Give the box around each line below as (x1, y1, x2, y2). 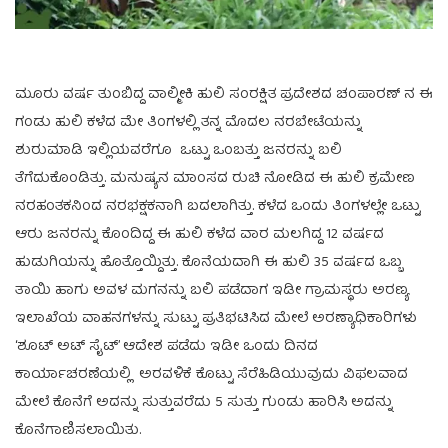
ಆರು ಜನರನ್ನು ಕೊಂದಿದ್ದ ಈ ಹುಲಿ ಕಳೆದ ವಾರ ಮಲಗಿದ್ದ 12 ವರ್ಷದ (15, 222, 384, 247)
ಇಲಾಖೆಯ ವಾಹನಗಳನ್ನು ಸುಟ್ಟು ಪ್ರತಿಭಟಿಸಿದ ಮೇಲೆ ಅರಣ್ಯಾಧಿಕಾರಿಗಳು (15, 306, 417, 331)
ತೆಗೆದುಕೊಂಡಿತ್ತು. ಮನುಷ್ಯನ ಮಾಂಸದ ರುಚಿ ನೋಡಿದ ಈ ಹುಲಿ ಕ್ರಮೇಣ (15, 166, 415, 191)
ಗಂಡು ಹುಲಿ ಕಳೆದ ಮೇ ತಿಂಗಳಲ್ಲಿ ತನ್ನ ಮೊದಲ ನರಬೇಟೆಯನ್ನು (15, 110, 362, 135)
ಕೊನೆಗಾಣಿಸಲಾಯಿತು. (15, 418, 141, 443)
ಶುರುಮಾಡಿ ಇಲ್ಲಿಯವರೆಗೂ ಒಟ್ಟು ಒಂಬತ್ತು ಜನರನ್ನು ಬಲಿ (15, 138, 342, 163)
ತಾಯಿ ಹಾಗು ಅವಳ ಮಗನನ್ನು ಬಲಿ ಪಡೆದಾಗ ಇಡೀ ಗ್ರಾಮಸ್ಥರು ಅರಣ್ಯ (15, 278, 409, 303)
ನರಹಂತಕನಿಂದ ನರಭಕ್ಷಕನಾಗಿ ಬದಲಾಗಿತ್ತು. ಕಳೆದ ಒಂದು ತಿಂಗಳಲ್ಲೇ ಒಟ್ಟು (15, 194, 420, 219)
